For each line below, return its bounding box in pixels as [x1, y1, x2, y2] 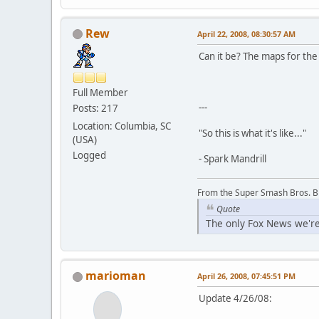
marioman [85, 268, 146, 284]
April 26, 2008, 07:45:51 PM [197, 271, 296, 282]
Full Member [73, 85, 128, 99]
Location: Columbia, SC [73, 119, 171, 132]
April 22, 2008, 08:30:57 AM [197, 28, 296, 39]
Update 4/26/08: [199, 292, 272, 305]
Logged [73, 148, 106, 162]
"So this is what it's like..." [199, 126, 306, 140]
